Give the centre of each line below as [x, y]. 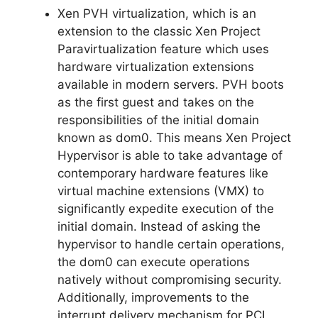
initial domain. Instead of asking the [159, 226]
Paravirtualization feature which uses [163, 49]
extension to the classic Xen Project [159, 31]
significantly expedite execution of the [166, 208]
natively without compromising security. [170, 279]
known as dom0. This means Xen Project [174, 137]
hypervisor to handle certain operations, [171, 244]
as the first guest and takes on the [156, 102]
